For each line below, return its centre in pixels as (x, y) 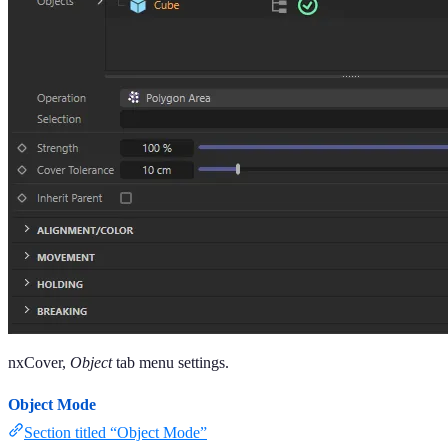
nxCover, (39, 362)
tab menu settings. (170, 362)
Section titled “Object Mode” (115, 432)
